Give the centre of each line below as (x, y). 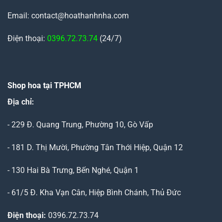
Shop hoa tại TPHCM (44, 86)
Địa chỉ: (21, 102)
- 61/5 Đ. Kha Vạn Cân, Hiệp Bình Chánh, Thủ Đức (94, 193)
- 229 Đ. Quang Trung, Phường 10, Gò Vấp (80, 125)
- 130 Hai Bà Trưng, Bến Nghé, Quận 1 (73, 170)
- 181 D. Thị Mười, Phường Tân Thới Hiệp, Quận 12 (95, 147)
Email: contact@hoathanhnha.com (68, 16)
